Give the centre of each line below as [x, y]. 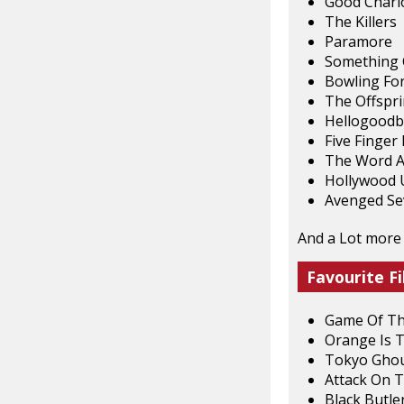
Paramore [358, 41]
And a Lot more [349, 238]
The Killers [361, 21]
